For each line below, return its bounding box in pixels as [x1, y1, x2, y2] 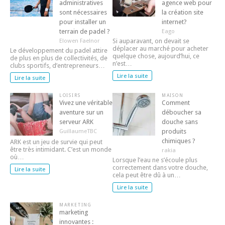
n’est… [113, 59, 132, 67]
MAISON [161, 92, 184, 98]
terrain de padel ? [59, 27, 110, 35]
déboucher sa [161, 108, 201, 116]
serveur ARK [59, 118, 93, 126]
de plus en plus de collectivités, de [10, 54, 107, 62]
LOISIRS [59, 92, 81, 98]
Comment [161, 98, 190, 106]
